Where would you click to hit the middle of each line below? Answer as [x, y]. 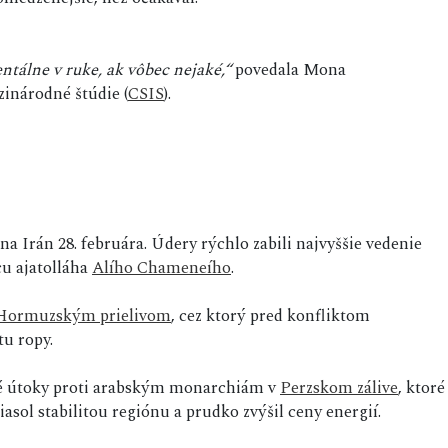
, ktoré [421, 388]
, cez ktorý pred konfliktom [270, 316]
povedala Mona [288, 70]
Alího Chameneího [161, 268]
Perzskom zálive [339, 388]
